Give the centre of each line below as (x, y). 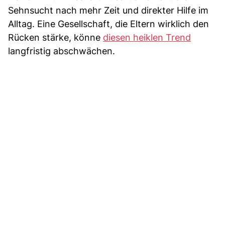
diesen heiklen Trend (147, 37)
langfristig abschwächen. (62, 51)
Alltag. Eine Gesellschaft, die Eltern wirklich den (108, 24)
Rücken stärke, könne (55, 37)
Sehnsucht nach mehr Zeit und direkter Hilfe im (108, 10)
